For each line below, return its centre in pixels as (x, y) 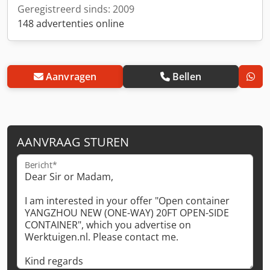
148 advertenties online (71, 23)
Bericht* (41, 165)
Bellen (187, 76)
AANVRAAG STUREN (73, 142)
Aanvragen (71, 76)
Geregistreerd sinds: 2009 (76, 9)
